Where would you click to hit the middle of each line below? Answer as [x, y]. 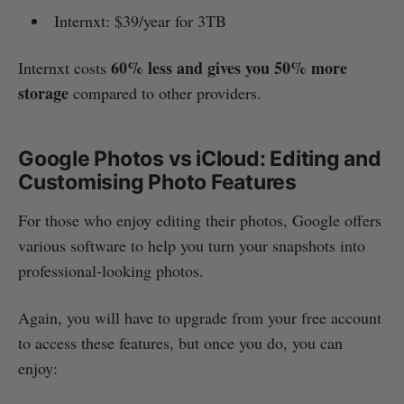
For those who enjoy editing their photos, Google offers [200, 220]
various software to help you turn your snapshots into [192, 246]
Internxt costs [64, 68]
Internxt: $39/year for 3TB [140, 21]
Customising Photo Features [158, 183]
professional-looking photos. [111, 271]
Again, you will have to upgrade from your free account [200, 318]
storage [46, 93]
